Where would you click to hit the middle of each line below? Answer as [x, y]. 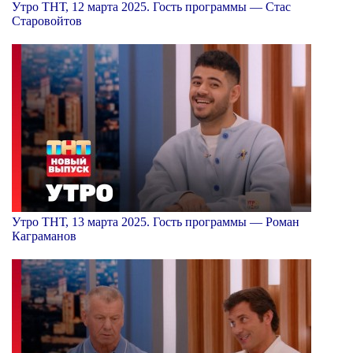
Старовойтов [47, 20]
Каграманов [44, 236]
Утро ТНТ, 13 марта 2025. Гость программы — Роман [156, 221]
